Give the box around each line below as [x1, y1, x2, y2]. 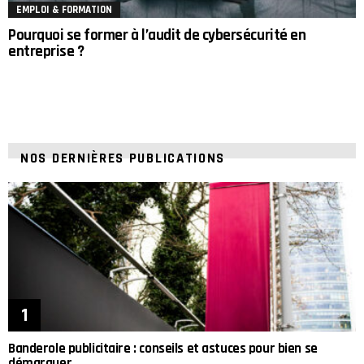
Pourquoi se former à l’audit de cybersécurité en [8, 25, 306, 46]
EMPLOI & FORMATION [16, 3, 112, 17]
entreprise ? [8, 41, 84, 63]
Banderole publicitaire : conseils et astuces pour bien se [8, 340, 318, 358]
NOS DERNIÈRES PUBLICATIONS [20, 149, 226, 168]
